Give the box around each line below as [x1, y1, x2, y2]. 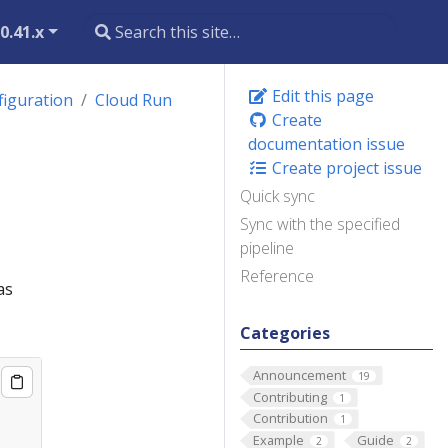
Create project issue [268, 157, 422, 179]
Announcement [252, 366, 346, 384]
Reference [240, 265, 314, 287]
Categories [240, 322, 330, 344]
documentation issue [248, 133, 405, 155]
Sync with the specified [240, 213, 400, 235]
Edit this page [268, 85, 374, 107]
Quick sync [240, 185, 315, 207]
